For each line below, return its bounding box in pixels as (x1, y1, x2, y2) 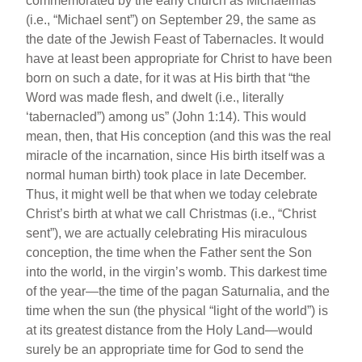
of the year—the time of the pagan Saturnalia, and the (26, 284, 330, 299)
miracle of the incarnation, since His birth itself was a (26, 149, 326, 163)
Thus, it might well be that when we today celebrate (26, 187, 318, 202)
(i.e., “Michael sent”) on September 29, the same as (26, 13, 317, 27)
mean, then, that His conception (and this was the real (26, 129, 332, 144)
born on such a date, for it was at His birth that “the (26, 71, 311, 86)
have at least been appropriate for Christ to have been (26, 52, 333, 66)
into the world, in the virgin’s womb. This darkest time (26, 265, 328, 280)
